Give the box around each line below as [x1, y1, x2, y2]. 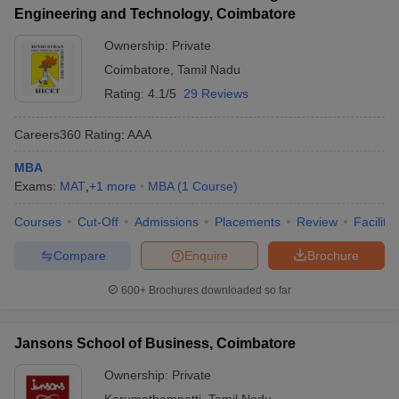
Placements [215, 215, 281, 229]
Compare [53, 248, 106, 263]
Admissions [134, 215, 199, 229]
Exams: [14, 179, 60, 193]
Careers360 [14, 126, 81, 142]
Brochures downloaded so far [146, 284, 291, 297]
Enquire [184, 248, 228, 263]
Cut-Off [77, 215, 118, 229]
